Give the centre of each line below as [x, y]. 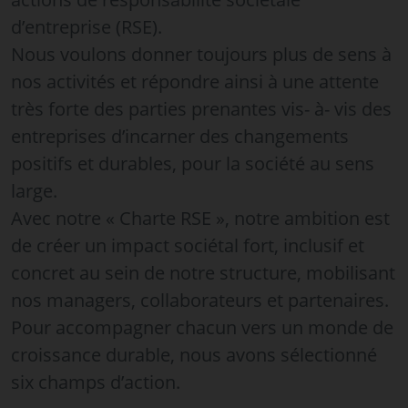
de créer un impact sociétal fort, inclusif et [188, 245]
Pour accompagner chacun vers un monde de [202, 327]
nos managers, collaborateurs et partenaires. [200, 300]
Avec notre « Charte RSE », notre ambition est [200, 218]
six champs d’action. [96, 382]
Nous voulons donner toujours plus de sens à [201, 54]
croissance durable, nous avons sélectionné [194, 354]
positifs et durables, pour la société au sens [193, 163]
